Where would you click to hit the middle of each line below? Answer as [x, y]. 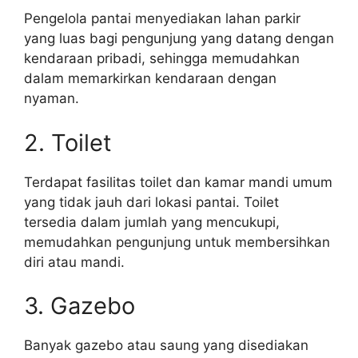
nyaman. [52, 98]
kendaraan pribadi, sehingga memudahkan [162, 58]
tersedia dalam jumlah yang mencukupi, [152, 222]
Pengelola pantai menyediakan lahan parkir [162, 18]
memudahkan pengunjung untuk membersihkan [177, 242]
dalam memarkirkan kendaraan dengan [150, 78]
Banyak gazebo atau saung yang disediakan [166, 345]
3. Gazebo [80, 306]
